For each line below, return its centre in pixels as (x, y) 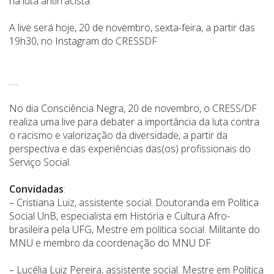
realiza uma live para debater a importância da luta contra (134, 122)
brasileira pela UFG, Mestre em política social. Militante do (135, 230)
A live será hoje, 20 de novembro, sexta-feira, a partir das (132, 28)
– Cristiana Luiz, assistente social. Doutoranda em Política (134, 203)
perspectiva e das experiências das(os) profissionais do (130, 149)
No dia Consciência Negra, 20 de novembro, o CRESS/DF (133, 109)
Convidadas (36, 189)
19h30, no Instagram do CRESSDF (83, 41)
